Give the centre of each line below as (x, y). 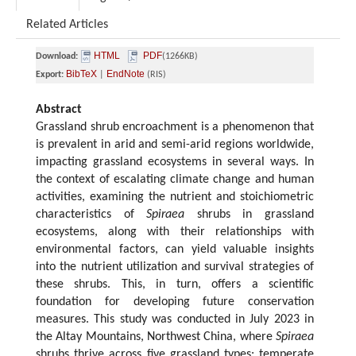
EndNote (126, 74)
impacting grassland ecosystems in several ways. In (175, 163)
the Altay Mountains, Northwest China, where (156, 337)
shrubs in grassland (250, 215)
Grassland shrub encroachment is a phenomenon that (175, 128)
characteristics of (91, 215)
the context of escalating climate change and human (175, 180)
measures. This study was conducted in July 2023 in (175, 320)
